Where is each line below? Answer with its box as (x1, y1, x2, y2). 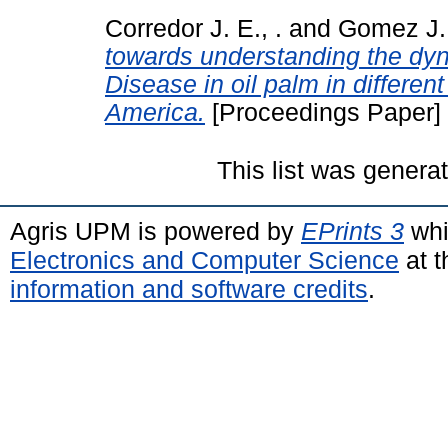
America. (105, 98, 205, 126)
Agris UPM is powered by (10, 216, 301, 245)
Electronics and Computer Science (10, 245, 399, 274)
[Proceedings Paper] (205, 98, 441, 126)
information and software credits (10, 274, 368, 303)
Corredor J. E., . (105, 14, 282, 42)
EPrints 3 (301, 216, 404, 245)
